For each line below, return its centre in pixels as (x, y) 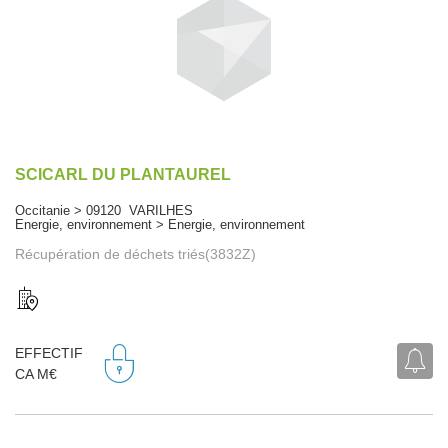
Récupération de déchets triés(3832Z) (135, 253)
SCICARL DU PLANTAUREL (123, 174)
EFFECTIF (49, 353)
